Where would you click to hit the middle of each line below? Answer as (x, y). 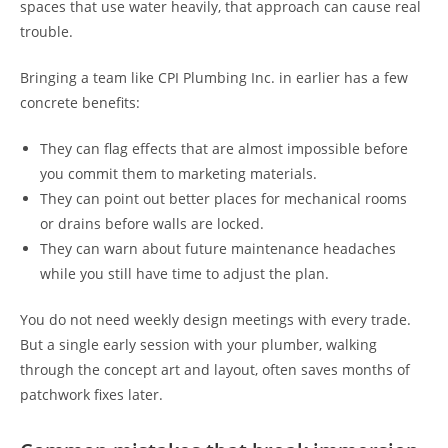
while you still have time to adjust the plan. (184, 274)
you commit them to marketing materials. (178, 174)
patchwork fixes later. (91, 395)
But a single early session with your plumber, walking (198, 345)
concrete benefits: (80, 103)
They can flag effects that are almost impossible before (224, 149)
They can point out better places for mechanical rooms (223, 199)
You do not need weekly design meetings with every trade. (215, 320)
